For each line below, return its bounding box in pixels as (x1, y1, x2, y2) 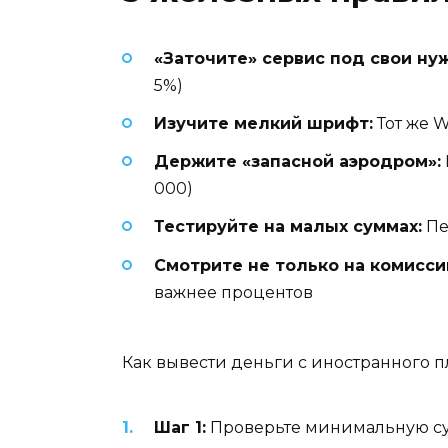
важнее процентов (154, 282, 313, 302)
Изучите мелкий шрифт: (154, 114, 373, 134)
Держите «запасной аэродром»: (154, 152, 441, 172)
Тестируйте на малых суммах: (154, 217, 422, 237)
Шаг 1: (154, 418, 206, 438)
